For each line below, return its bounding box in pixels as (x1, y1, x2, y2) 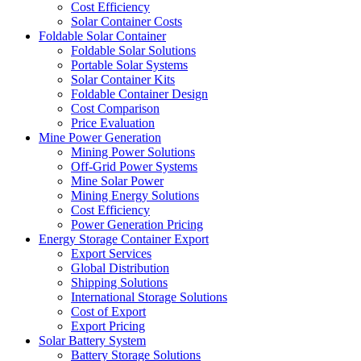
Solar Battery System (39, 334, 146, 348)
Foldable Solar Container (39, 29, 166, 44)
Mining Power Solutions (71, 145, 195, 160)
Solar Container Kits (71, 73, 175, 87)
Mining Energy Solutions (71, 189, 199, 203)
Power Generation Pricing (71, 218, 203, 232)
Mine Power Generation (39, 131, 161, 145)
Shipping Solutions (71, 276, 168, 290)
